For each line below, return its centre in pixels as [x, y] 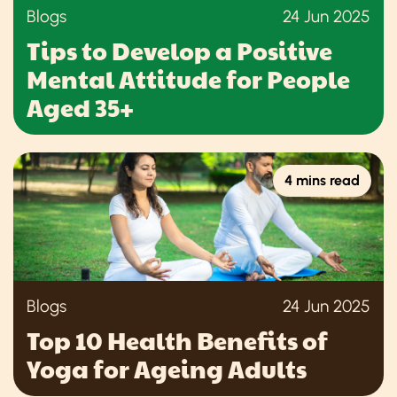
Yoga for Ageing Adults [167, 368]
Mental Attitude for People [188, 78]
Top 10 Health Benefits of [177, 340]
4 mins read [322, 180]
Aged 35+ [80, 107]
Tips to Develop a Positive [179, 50]
